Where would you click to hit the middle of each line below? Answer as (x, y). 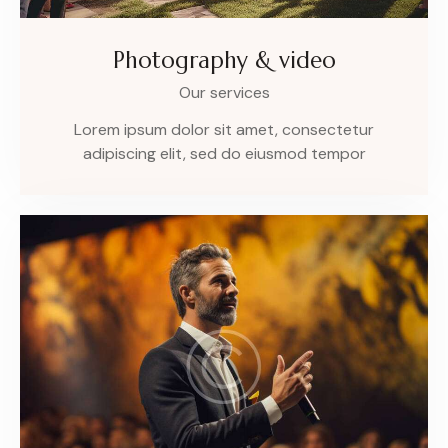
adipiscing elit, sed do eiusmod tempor (224, 154)
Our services (224, 93)
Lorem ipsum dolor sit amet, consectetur (224, 130)
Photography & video (224, 60)
